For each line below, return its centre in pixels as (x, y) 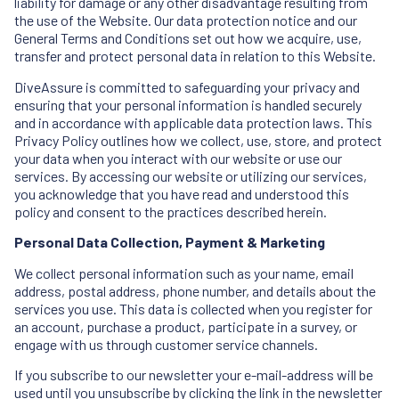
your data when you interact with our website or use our (178, 158)
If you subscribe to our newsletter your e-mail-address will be (194, 374)
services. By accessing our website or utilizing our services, (191, 175)
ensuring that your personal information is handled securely (188, 104)
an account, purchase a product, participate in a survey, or (186, 326)
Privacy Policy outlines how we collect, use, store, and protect (198, 140)
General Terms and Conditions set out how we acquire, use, (188, 38)
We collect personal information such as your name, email (184, 273)
